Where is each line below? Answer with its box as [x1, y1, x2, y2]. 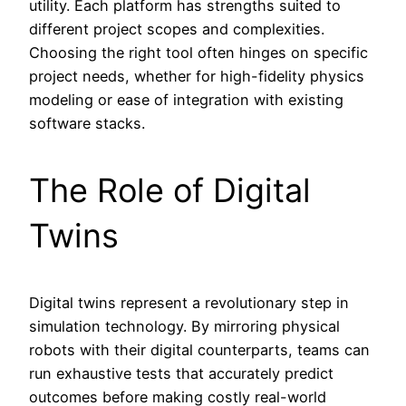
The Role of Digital [29, 169, 311, 210]
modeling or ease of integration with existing [29, 90, 343, 109]
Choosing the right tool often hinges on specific [29, 43, 368, 62]
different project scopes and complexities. [29, 19, 324, 38]
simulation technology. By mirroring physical [29, 316, 340, 335]
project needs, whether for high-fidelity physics [29, 66, 364, 85]
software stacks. [29, 113, 145, 132]
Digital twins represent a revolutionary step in [29, 293, 349, 312]
